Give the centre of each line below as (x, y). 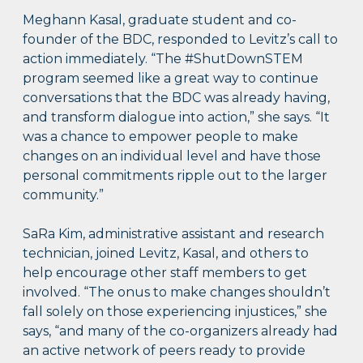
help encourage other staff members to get (165, 273)
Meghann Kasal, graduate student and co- (160, 20)
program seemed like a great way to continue (171, 79)
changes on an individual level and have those (172, 156)
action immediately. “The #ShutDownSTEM (163, 59)
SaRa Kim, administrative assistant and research (174, 234)
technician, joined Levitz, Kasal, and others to (166, 254)
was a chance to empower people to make (161, 137)
